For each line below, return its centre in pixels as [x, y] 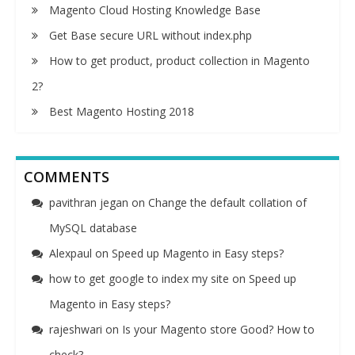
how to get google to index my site [139, 278]
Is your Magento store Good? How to [218, 329]
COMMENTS [67, 176]
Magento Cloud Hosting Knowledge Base [155, 10]
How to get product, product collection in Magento [179, 60]
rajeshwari [76, 329]
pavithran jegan [89, 202]
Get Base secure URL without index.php [151, 35]
